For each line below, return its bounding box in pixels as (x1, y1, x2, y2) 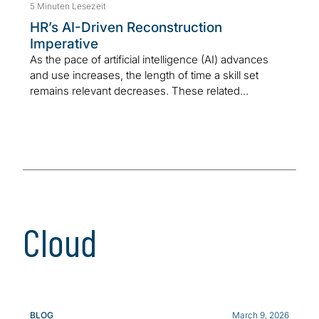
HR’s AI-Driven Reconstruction (30, 19, 222, 36)
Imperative (30, 35, 98, 52)
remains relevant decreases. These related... (30, 83, 249, 98)
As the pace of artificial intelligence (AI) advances (30, 52, 268, 66)
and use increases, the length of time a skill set (30, 68, 258, 82)
